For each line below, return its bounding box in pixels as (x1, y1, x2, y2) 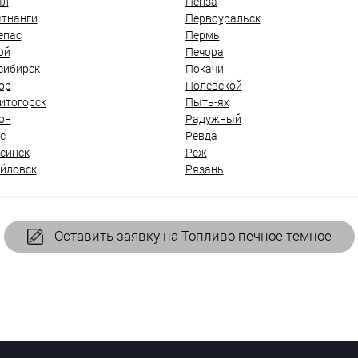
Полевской (185, 77, 242, 93)
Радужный (185, 110, 241, 126)
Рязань (185, 161, 224, 177)
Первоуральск (185, 10, 261, 26)
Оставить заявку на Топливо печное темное (50, 225, 332, 245)
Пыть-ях (185, 93, 229, 109)
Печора (185, 43, 224, 59)
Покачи (185, 60, 224, 76)
